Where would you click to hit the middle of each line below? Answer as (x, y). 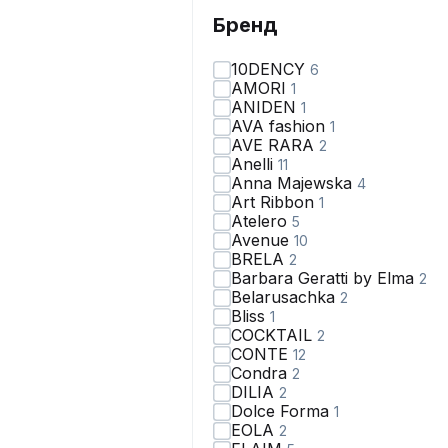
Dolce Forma (282, 411)
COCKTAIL (274, 335)
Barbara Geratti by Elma (325, 278)
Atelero (261, 221)
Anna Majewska (294, 183)
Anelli (254, 164)
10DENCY (270, 69)
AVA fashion (280, 126)
